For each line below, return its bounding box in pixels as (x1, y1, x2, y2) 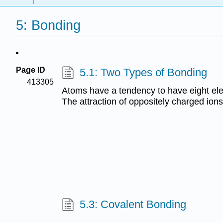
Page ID (16, 66, 45, 74)
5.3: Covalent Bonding (79, 198, 186, 211)
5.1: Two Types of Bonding (79, 66, 207, 79)
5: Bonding (16, 17, 81, 33)
